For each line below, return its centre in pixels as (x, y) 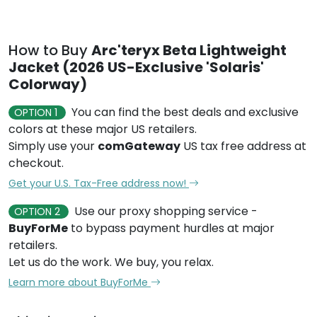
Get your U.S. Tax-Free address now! (99, 183)
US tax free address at (243, 146)
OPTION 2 (39, 212)
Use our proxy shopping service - (166, 211)
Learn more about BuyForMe (80, 282)
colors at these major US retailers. (103, 129)
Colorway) (48, 84)
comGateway (139, 146)
